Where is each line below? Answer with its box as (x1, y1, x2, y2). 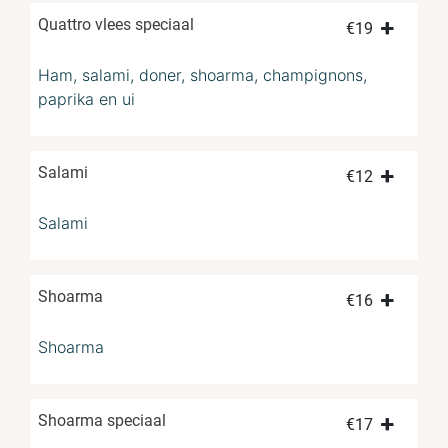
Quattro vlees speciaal (38, 15, 194, 35)
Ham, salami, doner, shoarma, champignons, (38, 65, 367, 86)
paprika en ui (38, 89, 135, 110)
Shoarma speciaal (38, 411, 166, 431)
